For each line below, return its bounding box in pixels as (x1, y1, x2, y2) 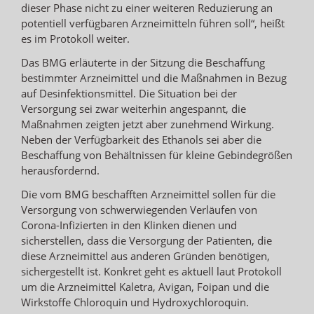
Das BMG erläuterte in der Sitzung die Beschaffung (21, 55, 265, 69)
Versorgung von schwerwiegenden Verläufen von (21, 202, 257, 217)
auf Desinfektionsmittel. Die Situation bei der (21, 86, 237, 100)
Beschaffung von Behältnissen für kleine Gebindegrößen (21, 147, 292, 162)
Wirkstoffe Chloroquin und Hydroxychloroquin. (21, 294, 249, 309)
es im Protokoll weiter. (21, 31, 130, 46)
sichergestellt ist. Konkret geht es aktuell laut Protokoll (21, 264, 282, 278)
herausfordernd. (21, 163, 100, 177)
